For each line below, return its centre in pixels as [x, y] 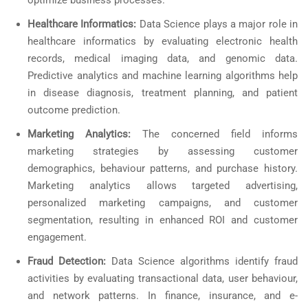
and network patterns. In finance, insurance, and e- [163, 296]
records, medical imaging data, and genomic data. [163, 59]
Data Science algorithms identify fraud [205, 262]
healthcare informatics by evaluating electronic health [163, 42]
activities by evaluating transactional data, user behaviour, [163, 279]
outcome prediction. [75, 110]
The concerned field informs [220, 134]
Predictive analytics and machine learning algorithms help [163, 76]
